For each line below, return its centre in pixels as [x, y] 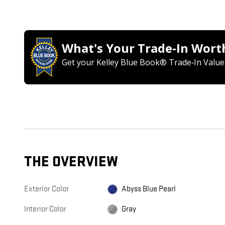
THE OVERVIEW [71, 162]
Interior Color [45, 209]
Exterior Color [46, 189]
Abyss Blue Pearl [149, 189]
